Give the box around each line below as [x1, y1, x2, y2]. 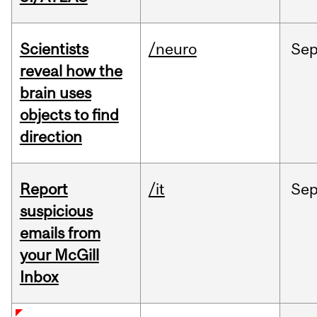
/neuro [148, 40, 197, 59]
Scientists [19, 40, 88, 59]
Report [19, 180, 68, 199]
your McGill [19, 246, 99, 265]
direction [19, 127, 82, 146]
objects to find [19, 105, 119, 125]
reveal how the [19, 62, 122, 81]
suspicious [19, 202, 93, 221]
